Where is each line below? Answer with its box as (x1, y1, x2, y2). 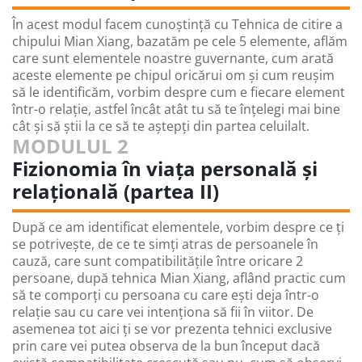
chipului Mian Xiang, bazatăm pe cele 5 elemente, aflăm (12, 32, 347, 51)
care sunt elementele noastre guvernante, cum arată (12, 49, 334, 68)
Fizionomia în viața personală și (12, 155, 318, 183)
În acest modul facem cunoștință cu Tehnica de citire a (12, 15, 343, 34)
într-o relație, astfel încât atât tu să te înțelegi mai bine (12, 100, 340, 119)
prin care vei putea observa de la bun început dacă (12, 337, 320, 356)
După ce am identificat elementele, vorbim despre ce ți (12, 218, 344, 237)
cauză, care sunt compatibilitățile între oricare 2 (12, 252, 303, 271)
